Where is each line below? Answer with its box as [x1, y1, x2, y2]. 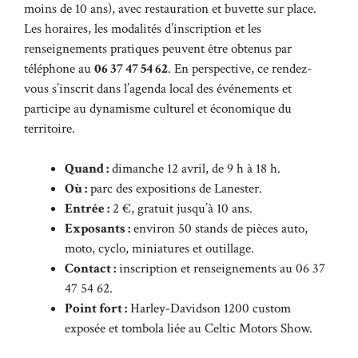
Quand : [65, 160, 109, 177]
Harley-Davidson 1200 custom [127, 300, 291, 317]
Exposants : [65, 220, 130, 237]
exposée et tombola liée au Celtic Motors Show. [65, 320, 312, 337]
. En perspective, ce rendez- [168, 59, 312, 78]
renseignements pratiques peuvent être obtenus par [24, 39, 292, 58]
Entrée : [65, 200, 109, 217]
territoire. [24, 119, 75, 137]
